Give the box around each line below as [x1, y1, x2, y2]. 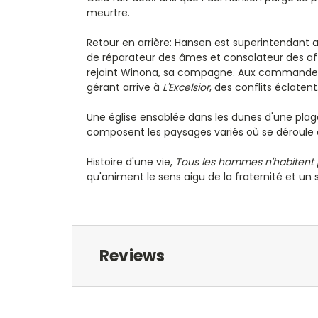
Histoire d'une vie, [87, 154, 175, 169]
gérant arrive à [87, 79, 163, 94]
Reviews [99, 244, 165, 267]
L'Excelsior [163, 79, 209, 94]
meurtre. [87, 5, 130, 20]
